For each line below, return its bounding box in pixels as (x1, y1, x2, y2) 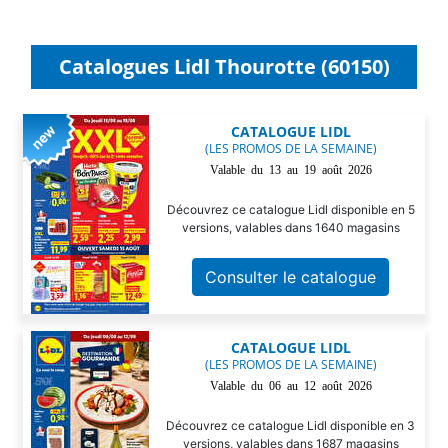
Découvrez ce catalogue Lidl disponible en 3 (166, 417, 416, 433)
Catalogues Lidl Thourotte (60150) (58, 52, 390, 80)
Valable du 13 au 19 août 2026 (209, 162, 372, 175)
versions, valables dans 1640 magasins (181, 219, 400, 235)
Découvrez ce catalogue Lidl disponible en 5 (166, 201, 415, 217)
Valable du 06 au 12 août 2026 (209, 378, 372, 391)
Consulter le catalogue (205, 266, 377, 287)
